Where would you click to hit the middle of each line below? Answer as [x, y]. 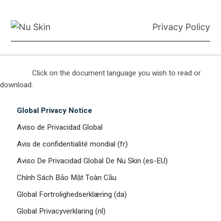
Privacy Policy [181, 27]
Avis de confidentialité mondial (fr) [72, 144]
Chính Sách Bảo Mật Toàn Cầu [66, 177]
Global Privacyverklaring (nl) [61, 211]
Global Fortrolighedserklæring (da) [72, 194]
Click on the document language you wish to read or [116, 73]
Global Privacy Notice [54, 110]
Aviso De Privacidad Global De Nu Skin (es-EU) [92, 161]
